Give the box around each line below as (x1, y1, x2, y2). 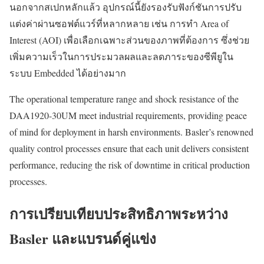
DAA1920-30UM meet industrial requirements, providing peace (9, 109, 247, 122)
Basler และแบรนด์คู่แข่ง (9, 228, 156, 249)
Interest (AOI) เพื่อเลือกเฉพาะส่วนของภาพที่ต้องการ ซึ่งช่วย (9, 34, 249, 47)
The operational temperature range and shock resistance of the (9, 93, 239, 105)
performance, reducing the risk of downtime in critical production (9, 159, 250, 171)
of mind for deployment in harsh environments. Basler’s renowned (9, 126, 253, 138)
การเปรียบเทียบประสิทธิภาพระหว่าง (9, 203, 228, 225)
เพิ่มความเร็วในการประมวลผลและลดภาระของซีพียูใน (9, 50, 233, 63)
